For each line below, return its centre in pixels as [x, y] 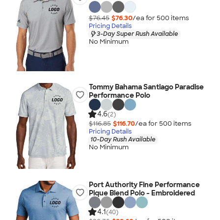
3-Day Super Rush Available [137, 34]
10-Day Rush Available [123, 139]
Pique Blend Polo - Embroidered [142, 193]
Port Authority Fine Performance [144, 185]
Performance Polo [119, 95]
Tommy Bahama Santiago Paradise [146, 87]
